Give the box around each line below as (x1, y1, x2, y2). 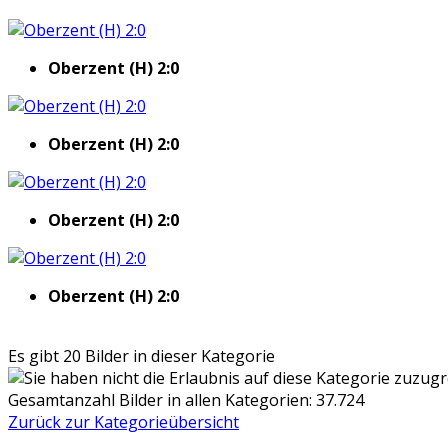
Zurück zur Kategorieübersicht (8, 410, 239, 433)
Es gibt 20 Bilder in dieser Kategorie (8, 344, 275, 367)
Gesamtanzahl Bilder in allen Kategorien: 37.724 (8, 388, 364, 411)
